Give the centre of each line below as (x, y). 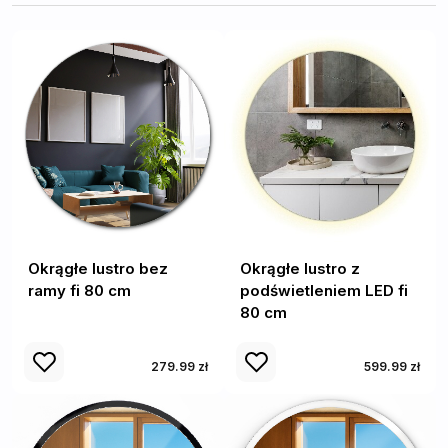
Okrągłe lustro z (300, 268)
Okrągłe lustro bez (98, 268)
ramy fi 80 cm (79, 290)
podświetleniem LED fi (324, 290)
